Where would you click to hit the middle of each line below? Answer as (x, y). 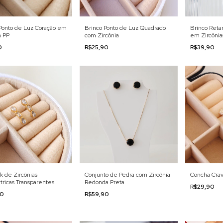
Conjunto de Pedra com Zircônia (128, 175)
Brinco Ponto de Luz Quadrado (125, 28)
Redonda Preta (105, 182)
